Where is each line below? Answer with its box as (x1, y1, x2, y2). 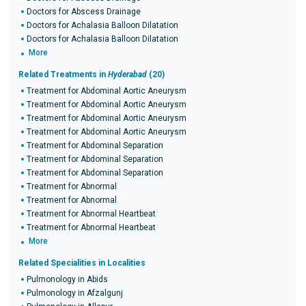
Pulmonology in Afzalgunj (27, 288, 123, 298)
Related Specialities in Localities (18, 258, 145, 268)
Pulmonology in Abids (27, 275, 108, 284)
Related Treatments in (18, 70, 108, 79)
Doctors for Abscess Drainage (27, 7, 141, 16)
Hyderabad (108, 70, 147, 79)
